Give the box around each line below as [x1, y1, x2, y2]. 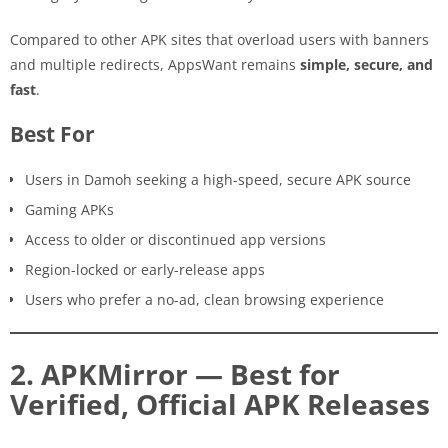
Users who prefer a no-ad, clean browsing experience [25, 289, 384, 309]
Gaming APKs [25, 199, 114, 219]
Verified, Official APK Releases [10, 384, 430, 423]
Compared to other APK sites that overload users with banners [10, 29, 429, 49]
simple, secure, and [300, 54, 433, 74]
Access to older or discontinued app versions [25, 229, 326, 249]
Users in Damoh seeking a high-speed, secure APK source [25, 169, 411, 189]
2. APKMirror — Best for [10, 354, 340, 393]
